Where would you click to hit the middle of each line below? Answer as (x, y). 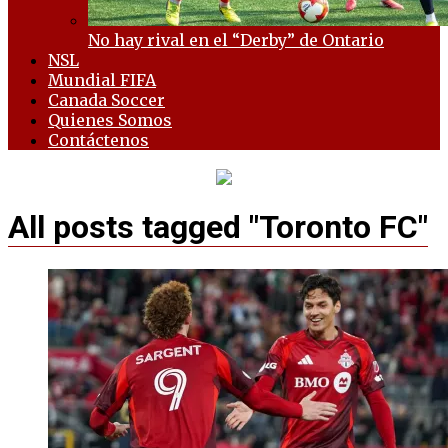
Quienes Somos (110, 119)
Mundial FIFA (102, 79)
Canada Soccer (106, 99)
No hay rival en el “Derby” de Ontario (236, 39)
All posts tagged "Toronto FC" (218, 227)
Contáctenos (98, 139)
